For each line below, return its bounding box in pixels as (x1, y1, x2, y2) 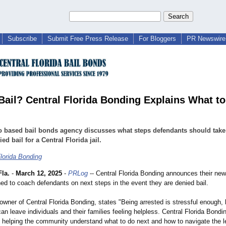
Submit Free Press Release (47, 35, 128, 42)
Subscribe (8, 35, 37, 42)
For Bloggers (139, 35, 176, 42)
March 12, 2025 (16, 169, 62, 178)
